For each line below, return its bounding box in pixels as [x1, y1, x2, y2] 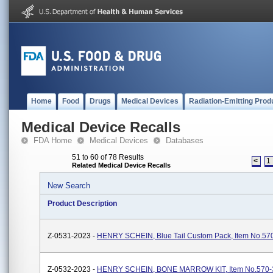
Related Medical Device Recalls [72, 161, 171, 169]
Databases [166, 136, 204, 145]
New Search [48, 181, 90, 190]
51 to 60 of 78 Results [72, 153, 144, 161]
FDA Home [34, 136, 72, 145]
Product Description [48, 199, 117, 208]
